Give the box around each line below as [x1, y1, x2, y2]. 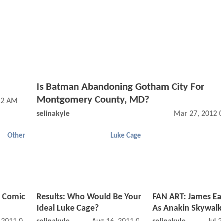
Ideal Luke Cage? [37, 204, 99, 214]
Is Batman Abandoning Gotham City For [37, 82, 204, 93]
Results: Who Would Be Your [37, 192, 141, 202]
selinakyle [37, 110, 70, 118]
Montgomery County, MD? [37, 95, 149, 106]
